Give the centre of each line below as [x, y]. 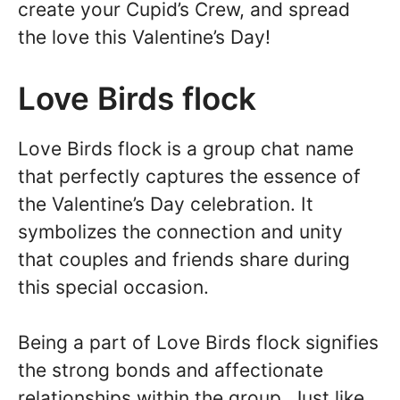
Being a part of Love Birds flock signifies [198, 343]
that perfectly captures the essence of [189, 176]
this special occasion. [113, 287]
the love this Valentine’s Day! [144, 37]
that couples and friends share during [184, 259]
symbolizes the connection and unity [180, 231]
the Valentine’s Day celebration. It [166, 204]
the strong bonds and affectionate [171, 371]
